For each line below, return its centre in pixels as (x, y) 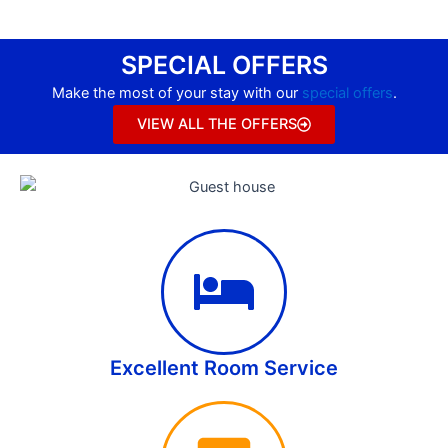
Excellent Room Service (224, 367)
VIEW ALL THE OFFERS (216, 124)
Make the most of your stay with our (176, 92)
